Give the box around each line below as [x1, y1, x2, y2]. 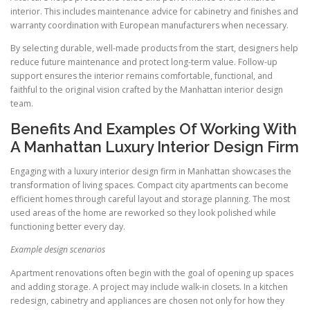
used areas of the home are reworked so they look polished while [10, 207, 276, 219]
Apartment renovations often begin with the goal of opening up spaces [10, 266, 293, 279]
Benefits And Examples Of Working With [10, 120, 297, 138]
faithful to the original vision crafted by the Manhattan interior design [10, 84, 283, 96]
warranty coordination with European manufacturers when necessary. [10, 19, 289, 31]
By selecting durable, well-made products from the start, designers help [10, 42, 298, 55]
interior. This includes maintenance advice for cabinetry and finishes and [10, 5, 298, 17]
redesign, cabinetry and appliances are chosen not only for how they [10, 294, 284, 307]
